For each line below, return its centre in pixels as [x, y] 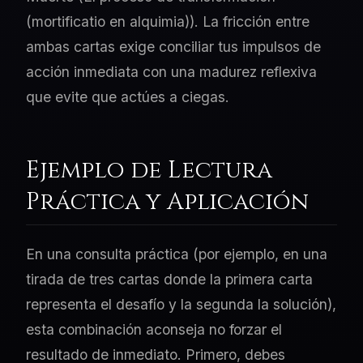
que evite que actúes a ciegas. [128, 97]
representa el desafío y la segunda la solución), [181, 305]
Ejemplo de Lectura [149, 171]
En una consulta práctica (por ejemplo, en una [177, 254]
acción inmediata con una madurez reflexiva [171, 72]
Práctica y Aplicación [167, 203]
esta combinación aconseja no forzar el [154, 330]
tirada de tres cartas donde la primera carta [169, 280]
